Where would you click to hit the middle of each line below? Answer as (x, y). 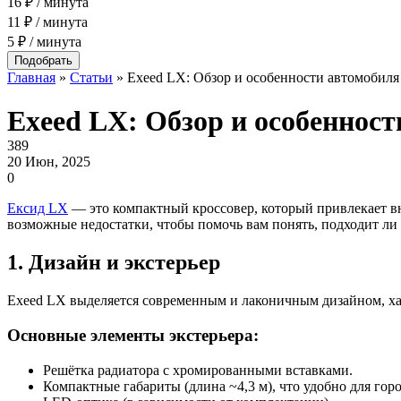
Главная (31, 77)
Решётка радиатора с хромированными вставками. (198, 370)
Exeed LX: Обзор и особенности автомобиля (263, 77)
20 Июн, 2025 (49, 162)
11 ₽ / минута (47, 22)
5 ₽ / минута (44, 42)
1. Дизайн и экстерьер (114, 263)
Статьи (91, 77)
